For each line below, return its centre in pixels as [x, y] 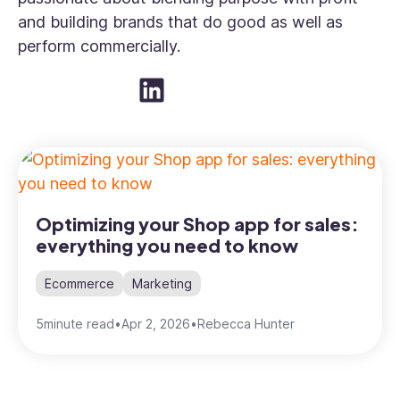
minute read [79, 324]
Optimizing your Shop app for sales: [197, 224]
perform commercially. [99, 46]
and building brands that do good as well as [180, 22]
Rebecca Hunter [246, 324]
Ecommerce [79, 283]
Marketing [162, 283]
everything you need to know [167, 245]
